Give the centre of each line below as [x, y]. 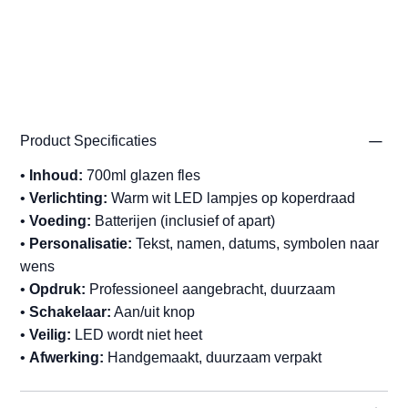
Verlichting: [69, 199]
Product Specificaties [89, 141]
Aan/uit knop [153, 312]
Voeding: [61, 221]
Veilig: [51, 335]
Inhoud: [56, 176]
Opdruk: [58, 290]
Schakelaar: [71, 312]
